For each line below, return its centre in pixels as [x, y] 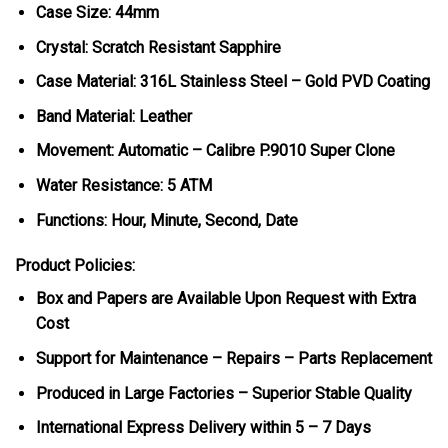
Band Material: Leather [113, 116]
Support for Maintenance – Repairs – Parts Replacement [233, 358]
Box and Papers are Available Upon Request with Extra [225, 299]
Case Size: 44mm [97, 13]
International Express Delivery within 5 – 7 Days [203, 428]
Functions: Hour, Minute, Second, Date [166, 220]
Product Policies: [75, 266]
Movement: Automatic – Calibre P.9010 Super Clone [215, 151]
